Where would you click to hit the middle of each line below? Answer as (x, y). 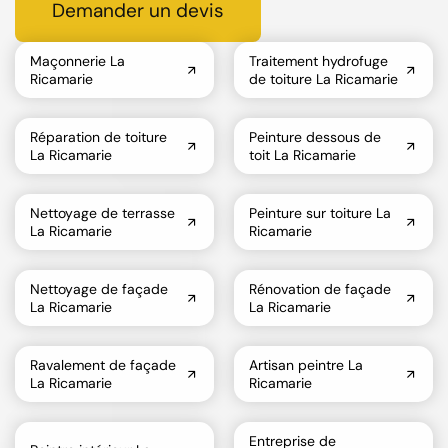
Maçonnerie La (77, 60)
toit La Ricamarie (302, 154)
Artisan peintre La (306, 364)
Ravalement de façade (103, 364)
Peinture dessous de (315, 136)
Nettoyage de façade (99, 288)
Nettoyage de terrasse (102, 212)
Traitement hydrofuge (318, 60)
